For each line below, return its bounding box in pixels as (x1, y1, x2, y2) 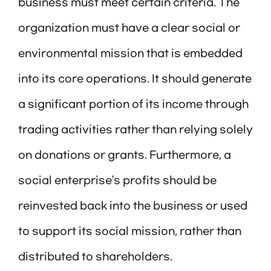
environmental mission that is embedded (18, 48, 243, 60)
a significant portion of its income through (18, 99, 249, 111)
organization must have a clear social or (18, 22, 240, 35)
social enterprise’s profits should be (18, 175, 217, 188)
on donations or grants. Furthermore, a (18, 149, 231, 162)
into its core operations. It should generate (18, 73, 252, 86)
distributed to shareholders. (18, 251, 172, 264)
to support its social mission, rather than (18, 226, 241, 238)
